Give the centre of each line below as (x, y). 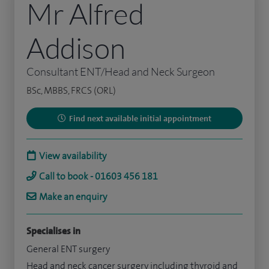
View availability (73, 156)
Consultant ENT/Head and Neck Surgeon (121, 72)
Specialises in (53, 231)
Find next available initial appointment (140, 119)
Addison (76, 48)
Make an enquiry (73, 197)
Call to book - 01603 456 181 (98, 177)
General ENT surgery (68, 249)
